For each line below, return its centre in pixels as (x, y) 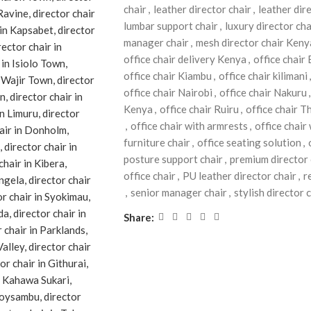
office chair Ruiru (199, 109)
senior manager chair (178, 192)
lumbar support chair (170, 26)
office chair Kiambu (167, 76)
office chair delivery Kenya (185, 59)
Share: (138, 217)
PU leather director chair (239, 176)
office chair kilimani (263, 76)
